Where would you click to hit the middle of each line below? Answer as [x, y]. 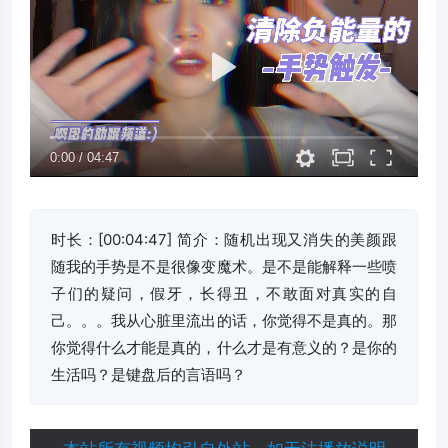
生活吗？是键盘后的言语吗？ [148, 374]
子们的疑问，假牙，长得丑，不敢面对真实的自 [224, 293]
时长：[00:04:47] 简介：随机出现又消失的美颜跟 [224, 239]
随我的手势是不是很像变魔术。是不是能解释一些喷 [224, 266]
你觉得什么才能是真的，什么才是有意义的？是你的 [224, 347]
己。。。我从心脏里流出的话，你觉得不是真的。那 [224, 320]
